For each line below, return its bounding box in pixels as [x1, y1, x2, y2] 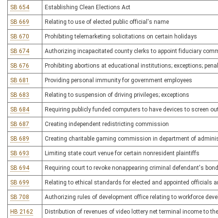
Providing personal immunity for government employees [45, 77, 192, 84]
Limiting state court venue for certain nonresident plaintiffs [45, 150, 200, 157]
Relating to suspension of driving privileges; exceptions [45, 91, 189, 98]
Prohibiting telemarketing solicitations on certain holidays [45, 33, 197, 40]
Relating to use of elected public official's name [45, 18, 169, 25]
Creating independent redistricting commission [45, 121, 169, 127]
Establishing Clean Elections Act [45, 4, 130, 11]
